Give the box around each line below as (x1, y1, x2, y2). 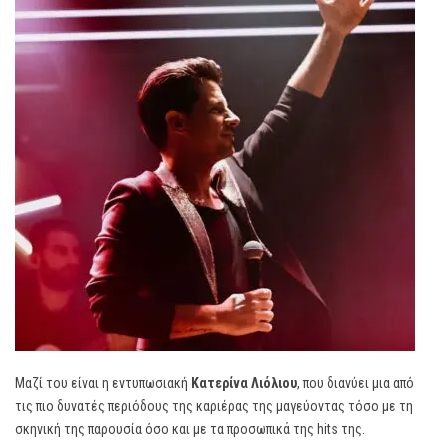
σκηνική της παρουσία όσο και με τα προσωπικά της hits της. (15, 421, 365, 437)
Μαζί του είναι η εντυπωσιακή (15, 375, 191, 391)
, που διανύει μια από (297, 375, 414, 391)
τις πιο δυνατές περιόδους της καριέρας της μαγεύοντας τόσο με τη (15, 398, 413, 414)
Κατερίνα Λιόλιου (191, 375, 297, 391)
